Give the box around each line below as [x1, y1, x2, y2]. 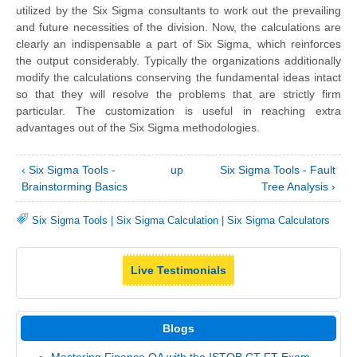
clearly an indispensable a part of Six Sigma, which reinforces [16, 37, 341, 51]
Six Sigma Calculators [227, 214, 330, 226]
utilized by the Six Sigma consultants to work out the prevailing [16, 4, 341, 18]
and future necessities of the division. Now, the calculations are [16, 21, 341, 34]
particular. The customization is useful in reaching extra [16, 104, 341, 118]
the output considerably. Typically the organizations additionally [16, 54, 341, 68]
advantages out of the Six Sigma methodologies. [16, 121, 260, 135]
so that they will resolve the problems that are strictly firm [16, 88, 341, 101]
